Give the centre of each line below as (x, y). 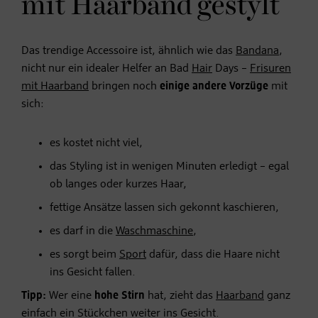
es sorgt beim (84, 255)
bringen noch (124, 87)
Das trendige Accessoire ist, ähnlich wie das (128, 51)
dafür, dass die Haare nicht (213, 255)
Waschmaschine (154, 232)
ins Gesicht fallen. (93, 273)
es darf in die (83, 232)
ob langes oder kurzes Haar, (118, 185)
